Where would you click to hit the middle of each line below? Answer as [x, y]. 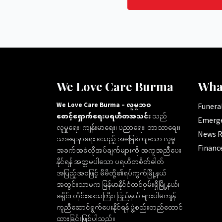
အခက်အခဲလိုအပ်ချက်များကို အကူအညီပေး [119, 150]
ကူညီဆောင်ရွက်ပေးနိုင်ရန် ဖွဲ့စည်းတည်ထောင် [120, 207]
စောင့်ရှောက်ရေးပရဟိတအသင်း [104, 116]
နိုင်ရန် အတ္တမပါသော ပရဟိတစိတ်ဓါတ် [110, 162]
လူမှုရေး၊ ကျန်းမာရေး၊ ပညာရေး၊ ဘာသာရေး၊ [118, 127]
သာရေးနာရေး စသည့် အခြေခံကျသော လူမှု [116, 139]
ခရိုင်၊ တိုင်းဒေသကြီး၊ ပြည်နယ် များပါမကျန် [116, 196]
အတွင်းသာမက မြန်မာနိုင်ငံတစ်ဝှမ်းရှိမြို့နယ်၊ [118, 184]
